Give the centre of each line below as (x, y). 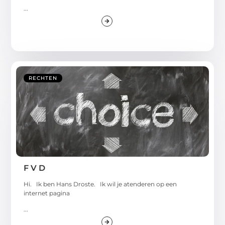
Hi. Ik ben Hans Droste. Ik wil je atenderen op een (100, 184)
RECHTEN (43, 78)
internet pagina (47, 193)
